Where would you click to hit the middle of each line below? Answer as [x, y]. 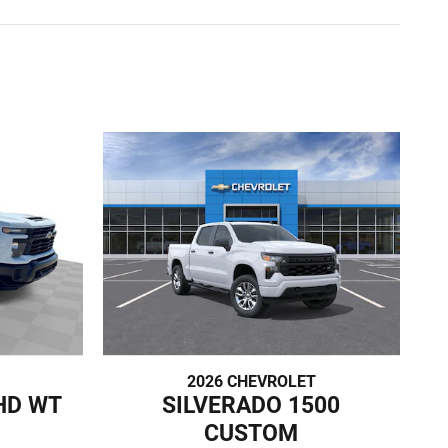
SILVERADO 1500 [251, 404]
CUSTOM [251, 432]
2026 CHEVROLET [251, 381]
